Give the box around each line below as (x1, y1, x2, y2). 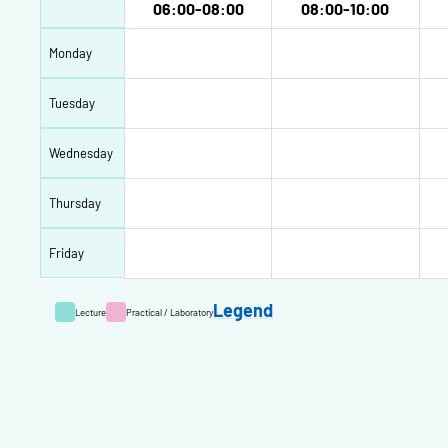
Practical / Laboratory (126, 305, 213, 318)
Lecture (75, 305, 106, 318)
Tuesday (49, 94, 95, 111)
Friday (49, 244, 84, 261)
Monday (49, 44, 92, 61)
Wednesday (49, 144, 113, 161)
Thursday (49, 194, 101, 211)
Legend (213, 299, 273, 321)
